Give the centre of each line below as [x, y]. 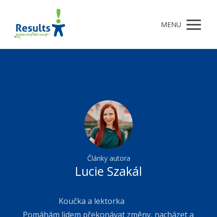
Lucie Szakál [108, 171]
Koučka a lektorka [92, 201]
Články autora [108, 158]
